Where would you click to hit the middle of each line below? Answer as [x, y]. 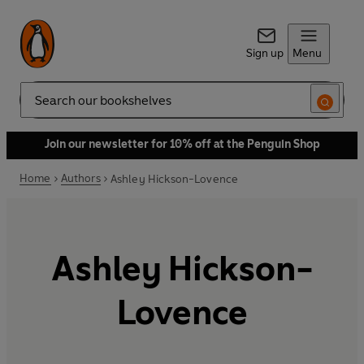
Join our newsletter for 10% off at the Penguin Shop [182, 144]
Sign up [264, 53]
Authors [80, 178]
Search [37, 106]
